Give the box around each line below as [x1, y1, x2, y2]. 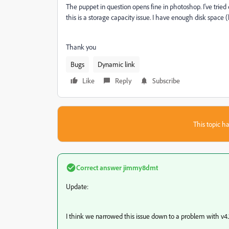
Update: [66, 182, 88, 191]
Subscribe [152, 76, 180, 85]
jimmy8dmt [122, 163, 158, 172]
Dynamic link [98, 60, 135, 69]
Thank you [66, 42, 96, 52]
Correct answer [76, 163, 122, 172]
